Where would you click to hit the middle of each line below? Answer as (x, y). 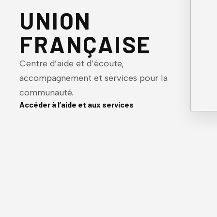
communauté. (46, 93)
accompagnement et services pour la (93, 78)
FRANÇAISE (85, 44)
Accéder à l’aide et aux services (77, 104)
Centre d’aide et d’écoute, (72, 63)
